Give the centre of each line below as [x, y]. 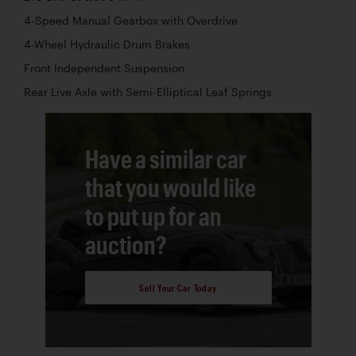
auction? [126, 245]
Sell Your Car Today [178, 287]
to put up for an [153, 216]
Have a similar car [165, 159]
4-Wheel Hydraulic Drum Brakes [107, 45]
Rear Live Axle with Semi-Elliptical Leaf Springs [148, 93]
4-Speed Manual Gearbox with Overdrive [131, 21]
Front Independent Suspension [104, 69]
